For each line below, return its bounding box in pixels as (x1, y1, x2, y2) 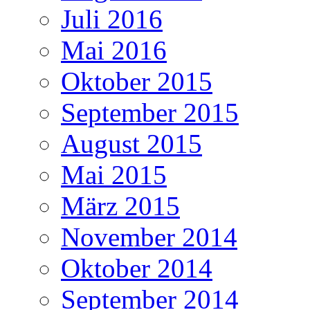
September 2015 (61, 97, 239, 127)
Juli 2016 (61, 3, 163, 34)
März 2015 (61, 190, 180, 221)
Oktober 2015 (61, 66, 212, 96)
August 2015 (61, 128, 202, 158)
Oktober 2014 (61, 253, 212, 283)
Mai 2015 (61, 159, 167, 190)
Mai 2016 (61, 35, 167, 65)
